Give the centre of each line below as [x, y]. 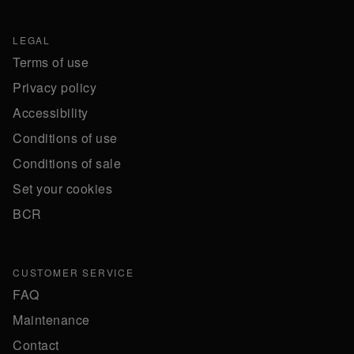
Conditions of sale [67, 164]
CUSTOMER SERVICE [73, 273]
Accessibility [51, 113]
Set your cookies [62, 189]
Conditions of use [65, 138]
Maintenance [51, 320]
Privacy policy [55, 88]
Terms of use [51, 62]
